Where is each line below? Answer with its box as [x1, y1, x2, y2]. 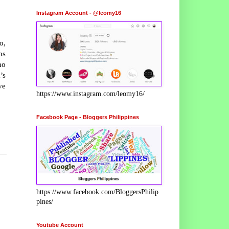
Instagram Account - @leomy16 [36, 9, 121, 16]
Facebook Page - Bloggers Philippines [36, 113, 139, 120]
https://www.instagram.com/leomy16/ [36, 89, 145, 98]
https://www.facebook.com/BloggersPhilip [36, 188, 158, 196]
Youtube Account [36, 221, 83, 228]
